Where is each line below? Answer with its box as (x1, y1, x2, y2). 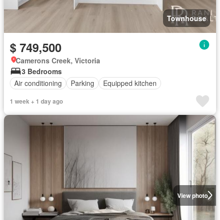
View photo (177, 191, 208, 200)
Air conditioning (14, 78, 62, 88)
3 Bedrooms (22, 66, 62, 76)
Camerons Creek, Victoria (16, 55, 100, 65)
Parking (71, 78, 94, 88)
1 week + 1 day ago (10, 96, 63, 106)
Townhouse (167, 13, 206, 23)
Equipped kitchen (103, 78, 157, 88)
